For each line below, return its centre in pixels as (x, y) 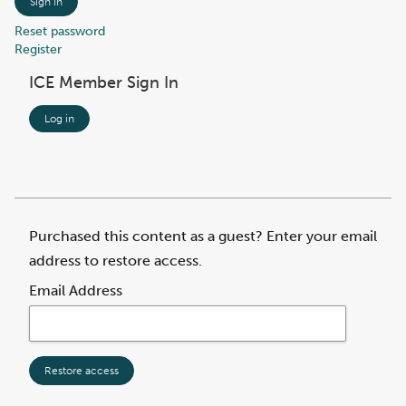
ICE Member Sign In (104, 82)
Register (38, 49)
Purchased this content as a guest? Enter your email (203, 236)
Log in (59, 119)
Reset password (60, 31)
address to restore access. (116, 261)
